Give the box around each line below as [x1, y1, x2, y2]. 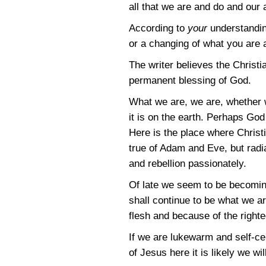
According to [129, 23, 185, 34]
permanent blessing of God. [129, 75, 251, 86]
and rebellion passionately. [129, 158, 246, 169]
